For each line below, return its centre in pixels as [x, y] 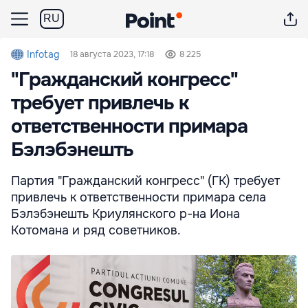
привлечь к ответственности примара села [139, 197]
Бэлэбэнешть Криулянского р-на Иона [125, 214]
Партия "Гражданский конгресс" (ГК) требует [145, 181]
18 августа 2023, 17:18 [112, 54]
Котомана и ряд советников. [96, 230]
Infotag [43, 54]
